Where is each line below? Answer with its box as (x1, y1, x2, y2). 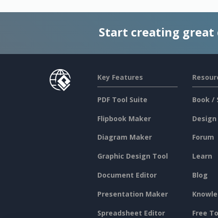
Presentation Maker (97, 189, 168, 199)
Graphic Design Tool (97, 151, 168, 161)
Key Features (97, 72, 143, 82)
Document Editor (97, 170, 157, 180)
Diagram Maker (97, 132, 152, 142)
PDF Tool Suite (97, 94, 147, 104)
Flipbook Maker (97, 113, 151, 123)
